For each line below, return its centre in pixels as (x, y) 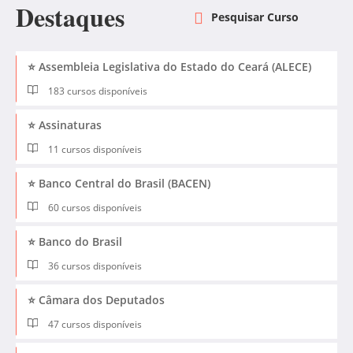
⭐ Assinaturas (65, 125)
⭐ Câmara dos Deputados (96, 300)
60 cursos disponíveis (94, 208)
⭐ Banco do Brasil (75, 242)
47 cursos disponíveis (94, 325)
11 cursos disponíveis (94, 150)
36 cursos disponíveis (94, 266)
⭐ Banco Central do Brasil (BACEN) (119, 184)
